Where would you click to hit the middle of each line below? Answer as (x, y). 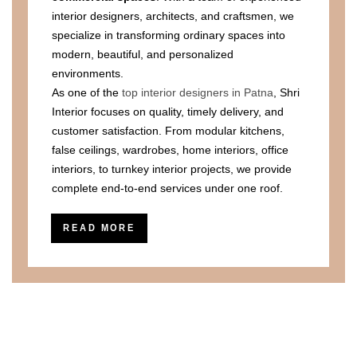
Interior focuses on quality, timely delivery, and (168, 112)
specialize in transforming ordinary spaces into (169, 35)
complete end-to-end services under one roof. (167, 188)
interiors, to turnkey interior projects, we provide (172, 169)
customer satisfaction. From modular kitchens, (168, 131)
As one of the (87, 92)
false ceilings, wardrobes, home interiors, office (170, 150)
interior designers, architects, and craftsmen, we (173, 16)
